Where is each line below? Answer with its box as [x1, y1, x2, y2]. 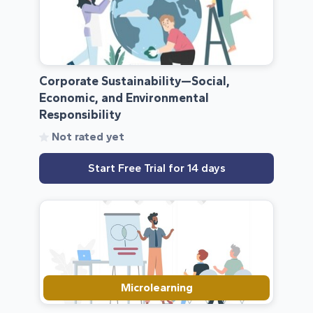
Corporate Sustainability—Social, [39, 73, 230, 89]
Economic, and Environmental [39, 90, 209, 105]
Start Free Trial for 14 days [87, 161, 226, 175]
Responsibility [39, 107, 121, 122]
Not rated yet [52, 130, 124, 144]
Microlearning [120, 280, 193, 294]
